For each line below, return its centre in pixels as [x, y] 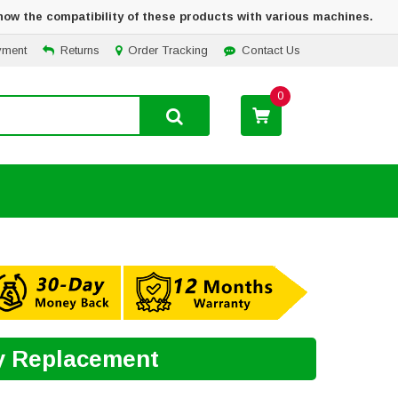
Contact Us [271, 50]
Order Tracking [168, 50]
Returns [80, 50]
